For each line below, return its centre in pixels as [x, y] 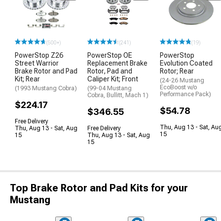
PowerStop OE [110, 55]
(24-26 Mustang [182, 81]
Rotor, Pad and [110, 71]
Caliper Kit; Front [113, 79]
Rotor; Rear [177, 71]
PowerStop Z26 [39, 55]
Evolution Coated [186, 63]
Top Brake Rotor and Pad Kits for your [99, 188]
